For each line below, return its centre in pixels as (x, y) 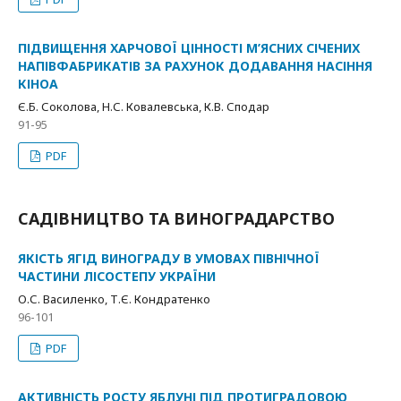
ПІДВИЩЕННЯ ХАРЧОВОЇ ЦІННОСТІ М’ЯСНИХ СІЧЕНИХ (189, 48)
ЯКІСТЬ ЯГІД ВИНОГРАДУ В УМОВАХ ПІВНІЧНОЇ (169, 258)
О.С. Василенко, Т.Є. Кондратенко (114, 299)
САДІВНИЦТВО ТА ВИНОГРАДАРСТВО (176, 218)
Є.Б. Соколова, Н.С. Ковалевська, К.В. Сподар (144, 107)
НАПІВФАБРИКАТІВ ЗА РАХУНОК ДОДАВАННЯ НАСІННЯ (195, 66)
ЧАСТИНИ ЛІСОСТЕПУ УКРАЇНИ (117, 276)
